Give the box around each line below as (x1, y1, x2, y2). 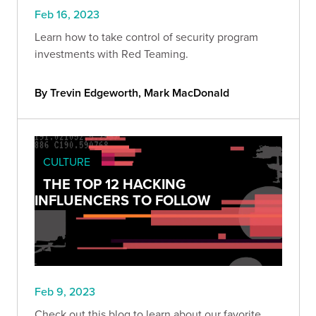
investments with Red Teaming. (35, 45, 188, 61)
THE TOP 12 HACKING (43, 173, 186, 194)
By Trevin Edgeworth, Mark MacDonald (35, 84, 229, 101)
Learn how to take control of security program (35, 28, 258, 44)
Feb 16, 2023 (35, 6, 99, 22)
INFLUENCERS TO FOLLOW (35, 189, 210, 210)
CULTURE (43, 153, 90, 169)
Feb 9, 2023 (35, 283, 95, 299)
